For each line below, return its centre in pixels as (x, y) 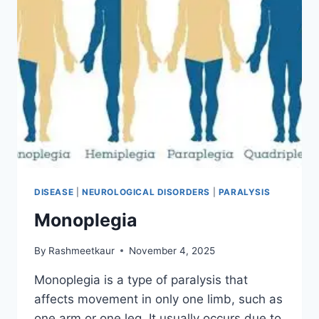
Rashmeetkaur (82, 250)
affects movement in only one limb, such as (158, 299)
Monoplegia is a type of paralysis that (141, 279)
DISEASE (54, 192)
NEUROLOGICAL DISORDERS (146, 192)
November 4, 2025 (172, 250)
